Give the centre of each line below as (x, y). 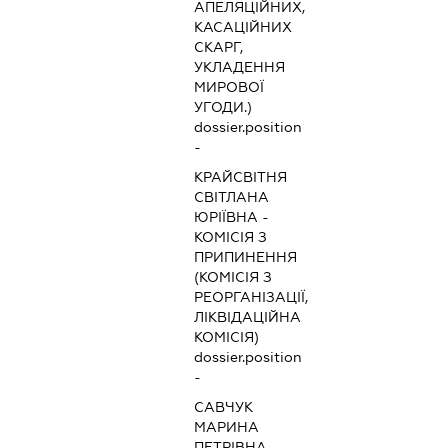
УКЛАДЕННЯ (240, 67)
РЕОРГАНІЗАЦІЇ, (251, 297)
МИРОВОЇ (229, 87)
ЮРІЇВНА (226, 217)
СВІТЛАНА (232, 197)
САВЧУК (224, 407)
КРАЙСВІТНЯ (241, 177)
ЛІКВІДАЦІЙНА (248, 317)
